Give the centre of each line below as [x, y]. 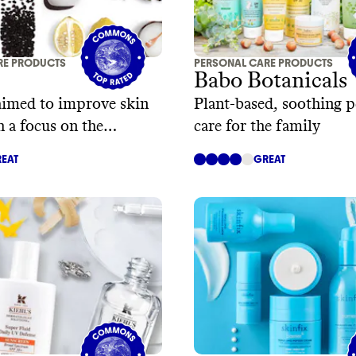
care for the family [257, 127]
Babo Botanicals [271, 81]
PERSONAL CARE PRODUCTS [263, 64]
